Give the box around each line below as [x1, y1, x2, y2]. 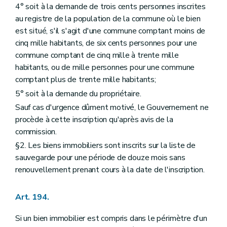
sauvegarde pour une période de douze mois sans [15, 152, 185, 163]
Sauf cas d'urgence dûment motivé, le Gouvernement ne [15, 101, 209, 113]
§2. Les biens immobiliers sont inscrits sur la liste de [15, 139, 196, 151]
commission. [15, 126, 57, 137]
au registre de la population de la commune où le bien [15, 13, 201, 25]
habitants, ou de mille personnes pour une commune [15, 62, 195, 73]
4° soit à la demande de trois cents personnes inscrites [15, 1, 206, 13]
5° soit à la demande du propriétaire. [15, 88, 141, 99]
